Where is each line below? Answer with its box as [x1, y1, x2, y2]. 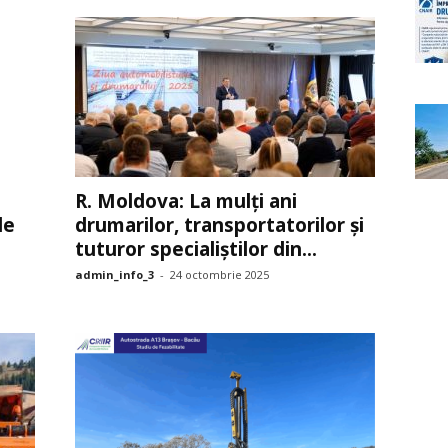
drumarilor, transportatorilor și [74, 212, 364, 238]
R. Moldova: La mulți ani [74, 188, 297, 214]
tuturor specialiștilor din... [74, 236, 317, 262]
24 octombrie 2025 [169, 267, 269, 282]
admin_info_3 [74, 267, 154, 282]
